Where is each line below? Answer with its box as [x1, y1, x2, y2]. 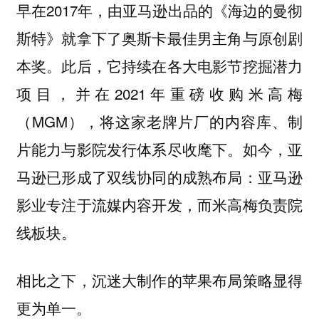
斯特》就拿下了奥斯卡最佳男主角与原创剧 [16, 27, 303, 49]
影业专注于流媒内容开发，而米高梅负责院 [16, 194, 303, 216]
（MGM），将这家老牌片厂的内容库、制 [16, 110, 303, 132]
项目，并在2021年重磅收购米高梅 [16, 83, 303, 105]
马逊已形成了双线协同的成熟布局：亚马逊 [16, 166, 303, 188]
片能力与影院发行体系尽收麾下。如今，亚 [16, 138, 303, 160]
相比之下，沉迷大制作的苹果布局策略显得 [16, 268, 303, 291]
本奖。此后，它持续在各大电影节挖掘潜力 [16, 55, 303, 77]
